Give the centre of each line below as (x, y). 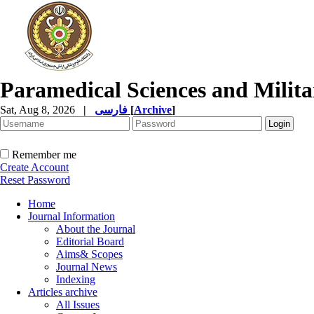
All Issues (78, 305)
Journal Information (71, 216)
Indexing (76, 279)
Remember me (44, 155)
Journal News (87, 267)
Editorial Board (90, 241)
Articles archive (63, 292)
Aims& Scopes (89, 254)
